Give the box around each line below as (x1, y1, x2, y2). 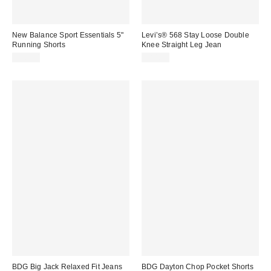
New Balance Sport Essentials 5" (12, 30, 124, 39)
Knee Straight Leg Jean (142, 40, 222, 49)
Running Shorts (12, 40, 65, 49)
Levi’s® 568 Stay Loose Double (142, 30, 249, 39)
